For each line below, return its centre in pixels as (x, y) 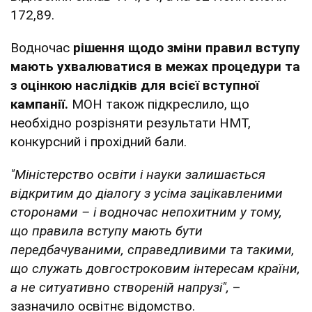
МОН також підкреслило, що (159, 104)
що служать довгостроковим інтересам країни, (155, 269)
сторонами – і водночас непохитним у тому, (146, 212)
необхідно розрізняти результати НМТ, (131, 123)
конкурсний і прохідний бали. (100, 142)
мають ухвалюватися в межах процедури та (155, 67)
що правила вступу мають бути (107, 231)
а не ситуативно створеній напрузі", (122, 288)
